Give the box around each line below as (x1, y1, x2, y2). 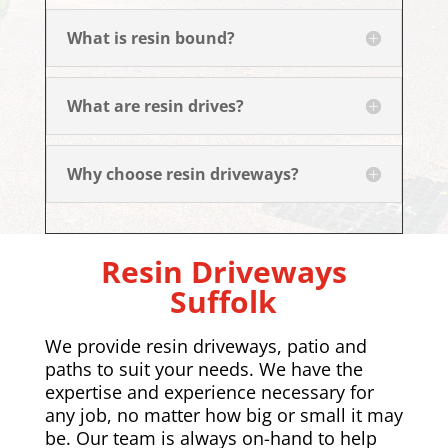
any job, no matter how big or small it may (44, 403, 403, 428)
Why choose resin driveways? (66, 163, 299, 186)
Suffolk (170, 281, 278, 323)
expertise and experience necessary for (44, 380, 374, 405)
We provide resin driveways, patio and (44, 334, 367, 359)
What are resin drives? (66, 95, 244, 118)
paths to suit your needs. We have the (44, 357, 363, 382)
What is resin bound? (66, 27, 235, 50)
